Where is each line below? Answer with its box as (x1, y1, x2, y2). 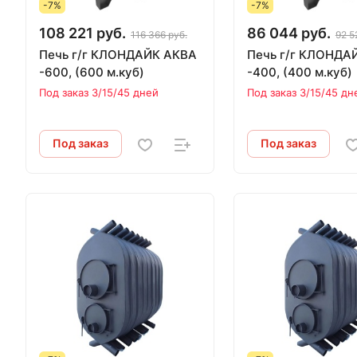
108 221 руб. (39, 25, 126, 42)
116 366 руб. (131, 29, 187, 41)
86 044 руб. (246, 25, 331, 42)
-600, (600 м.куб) (39, 65, 144, 80)
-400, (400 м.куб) (246, 65, 352, 80)
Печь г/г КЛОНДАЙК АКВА (39, 47, 197, 63)
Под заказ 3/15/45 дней (39, 86, 159, 100)
